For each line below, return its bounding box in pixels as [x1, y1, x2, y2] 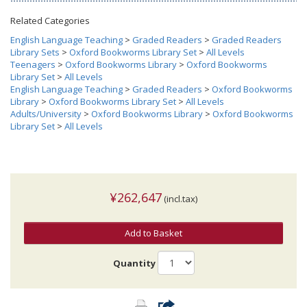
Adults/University [10, 108, 82, 121]
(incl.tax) [162, 193, 197, 206]
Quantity [112, 256, 156, 269]
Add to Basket [125, 227, 182, 240]
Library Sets [10, 46, 60, 59]
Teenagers [10, 58, 56, 71]
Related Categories [10, 14, 90, 27]
